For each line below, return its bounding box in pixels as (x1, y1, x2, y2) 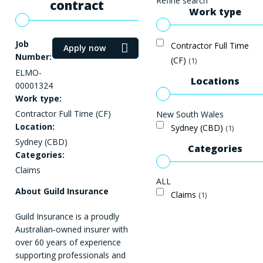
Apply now (63, 42, 106, 54)
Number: (15, 51, 52, 63)
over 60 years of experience (15, 237, 121, 248)
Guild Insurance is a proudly (15, 211, 119, 222)
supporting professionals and (15, 249, 126, 261)
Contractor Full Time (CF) (15, 107, 111, 119)
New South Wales (156, 108, 224, 120)
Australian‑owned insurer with (15, 224, 128, 235)
